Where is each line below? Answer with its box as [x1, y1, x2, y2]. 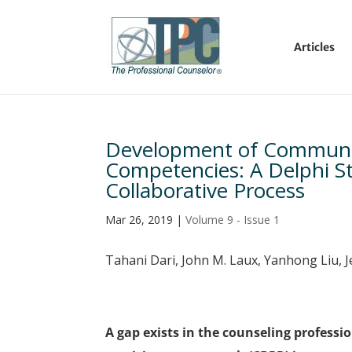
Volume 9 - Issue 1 [185, 212, 280, 227]
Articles [293, 40, 335, 54]
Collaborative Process [105, 176, 306, 204]
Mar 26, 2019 [105, 212, 174, 227]
